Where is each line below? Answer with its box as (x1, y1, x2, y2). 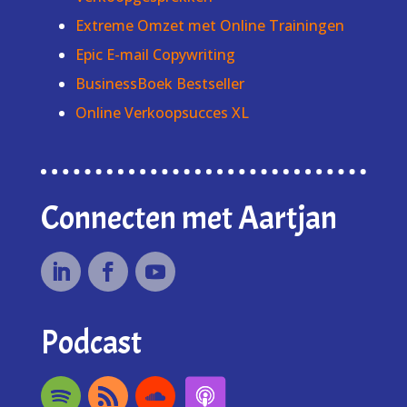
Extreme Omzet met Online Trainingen (74, 15, 344, 36)
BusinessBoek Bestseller (74, 74, 244, 94)
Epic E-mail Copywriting (74, 45, 235, 65)
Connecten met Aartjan (40, 197, 337, 240)
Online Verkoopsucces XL (74, 103, 249, 124)
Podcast (40, 322, 142, 364)
